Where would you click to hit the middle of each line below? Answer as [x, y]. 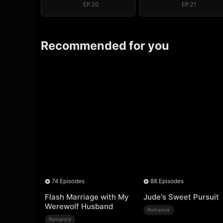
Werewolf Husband [79, 207]
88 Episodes [167, 181]
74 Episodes [68, 181]
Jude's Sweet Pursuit [181, 197]
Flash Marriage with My [86, 197]
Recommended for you [105, 45]
